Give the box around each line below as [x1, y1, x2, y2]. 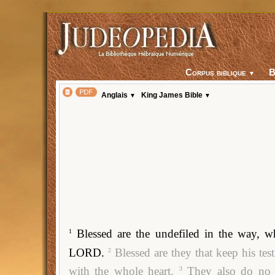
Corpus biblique [182, 68, 249, 78]
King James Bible [139, 91, 205, 100]
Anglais [99, 91, 130, 100]
